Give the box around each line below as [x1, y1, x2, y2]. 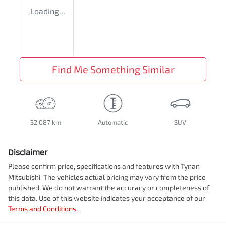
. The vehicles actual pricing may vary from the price [40, 173, 206, 182]
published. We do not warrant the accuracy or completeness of [8, 183, 209, 192]
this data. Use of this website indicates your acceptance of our [8, 194, 205, 203]
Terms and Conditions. [8, 204, 78, 213]
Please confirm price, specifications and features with [8, 162, 181, 171]
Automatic [98, 118, 128, 127]
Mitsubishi [8, 173, 40, 182]
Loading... [30, 6, 65, 16]
